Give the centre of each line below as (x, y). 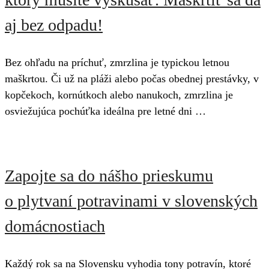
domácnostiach (55, 226)
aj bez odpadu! (54, 25)
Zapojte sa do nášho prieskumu (109, 176)
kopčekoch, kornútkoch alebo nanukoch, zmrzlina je (119, 95)
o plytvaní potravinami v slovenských (131, 201)
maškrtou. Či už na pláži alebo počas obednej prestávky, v (132, 79)
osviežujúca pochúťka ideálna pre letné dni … (105, 111)
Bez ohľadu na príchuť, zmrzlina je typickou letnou (117, 63)
